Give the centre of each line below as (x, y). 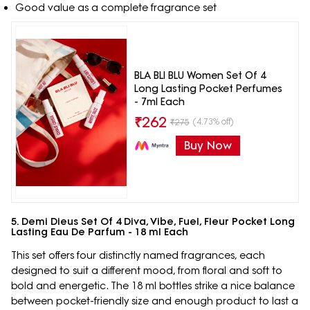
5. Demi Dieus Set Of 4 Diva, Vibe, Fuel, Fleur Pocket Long (153, 222)
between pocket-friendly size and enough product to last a (155, 301)
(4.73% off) (213, 121)
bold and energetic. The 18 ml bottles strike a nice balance (153, 286)
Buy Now (208, 145)
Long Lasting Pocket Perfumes (208, 88)
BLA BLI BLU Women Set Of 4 (200, 75)
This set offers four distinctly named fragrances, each (138, 256)
